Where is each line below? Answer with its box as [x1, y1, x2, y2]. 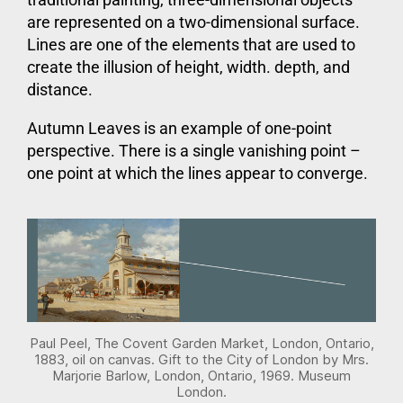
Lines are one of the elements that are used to [27, 34, 355, 54]
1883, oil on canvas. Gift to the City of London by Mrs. [34, 350, 369, 368]
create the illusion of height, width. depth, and [27, 57, 350, 76]
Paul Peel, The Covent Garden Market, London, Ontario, [29, 334, 374, 352]
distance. [27, 79, 93, 99]
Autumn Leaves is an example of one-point [27, 118, 332, 138]
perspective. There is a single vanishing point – [27, 140, 361, 160]
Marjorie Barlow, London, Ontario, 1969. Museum [52, 366, 351, 384]
